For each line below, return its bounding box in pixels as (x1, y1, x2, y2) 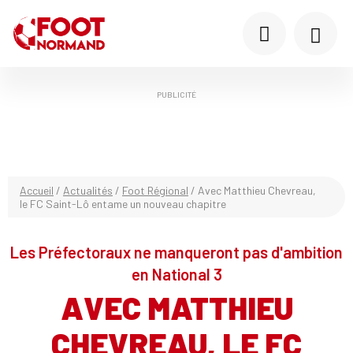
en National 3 (131, 265, 222, 284)
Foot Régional (122, 184, 188, 197)
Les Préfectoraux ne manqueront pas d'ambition (10, 243, 343, 262)
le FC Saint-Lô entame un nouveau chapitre (20, 197, 226, 210)
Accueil (20, 184, 54, 197)
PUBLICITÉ (157, 90, 196, 99)
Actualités (63, 184, 113, 197)
